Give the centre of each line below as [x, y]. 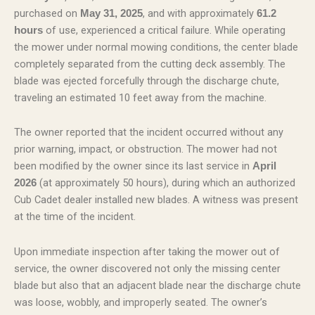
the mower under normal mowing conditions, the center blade [156, 47]
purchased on [47, 13]
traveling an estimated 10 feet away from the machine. [140, 97]
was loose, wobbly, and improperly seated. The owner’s [141, 302]
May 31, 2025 [111, 13]
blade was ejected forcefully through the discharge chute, [147, 81]
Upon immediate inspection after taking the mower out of [147, 251]
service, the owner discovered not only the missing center [147, 268]
